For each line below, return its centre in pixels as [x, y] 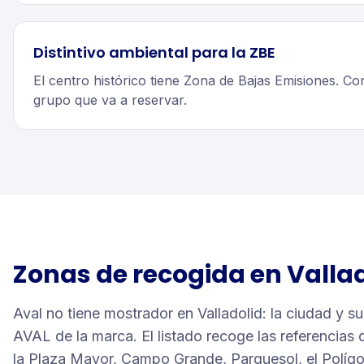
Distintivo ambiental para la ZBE [154, 52]
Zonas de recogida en [150, 275]
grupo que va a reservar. [110, 100]
